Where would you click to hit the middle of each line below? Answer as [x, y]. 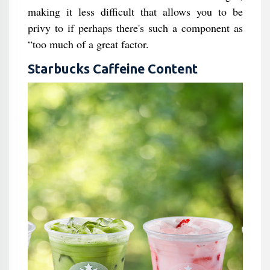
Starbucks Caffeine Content [112, 69]
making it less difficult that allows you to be [135, 11]
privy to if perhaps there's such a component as [135, 28]
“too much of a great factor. [88, 44]
